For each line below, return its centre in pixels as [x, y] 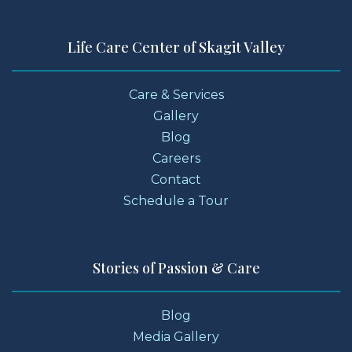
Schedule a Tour [176, 201]
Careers [176, 159]
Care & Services [176, 95]
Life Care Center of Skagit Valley [176, 48]
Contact [176, 180]
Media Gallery [176, 337]
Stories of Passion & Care [176, 268]
